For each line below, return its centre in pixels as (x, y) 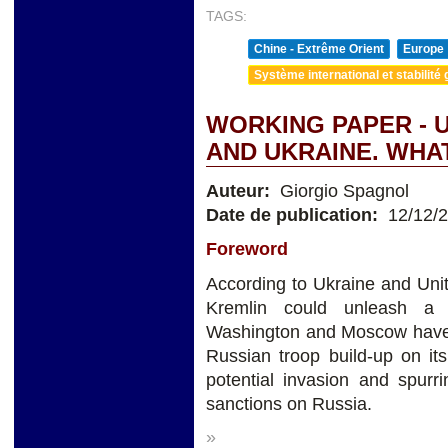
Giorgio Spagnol (342, 190)
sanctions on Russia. (289, 404)
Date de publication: (294, 214)
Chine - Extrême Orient (319, 48)
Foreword (247, 249)
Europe (423, 48)
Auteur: (240, 190)
